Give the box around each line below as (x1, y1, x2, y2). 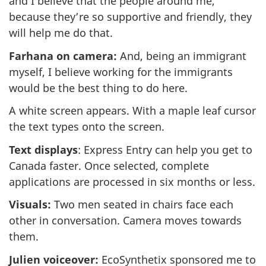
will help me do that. (9, 26, 113, 40)
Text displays (9, 142, 78, 157)
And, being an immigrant (117, 48, 246, 63)
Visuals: (9, 197, 51, 212)
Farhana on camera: (9, 48, 117, 63)
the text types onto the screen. (9, 119, 164, 134)
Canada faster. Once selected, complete (9, 158, 209, 173)
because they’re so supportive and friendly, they (9, 9, 252, 24)
